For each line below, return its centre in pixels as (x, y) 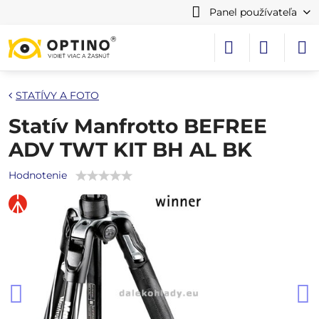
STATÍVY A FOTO (57, 95)
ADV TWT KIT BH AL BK (130, 150)
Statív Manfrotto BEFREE (138, 126)
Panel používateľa (253, 12)
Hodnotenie (38, 175)
